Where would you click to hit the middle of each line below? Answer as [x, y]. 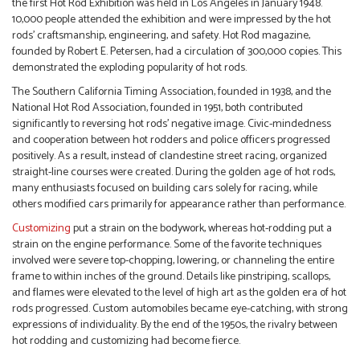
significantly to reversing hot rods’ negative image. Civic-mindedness [172, 125]
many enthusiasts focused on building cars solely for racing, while [165, 189]
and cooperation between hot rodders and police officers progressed [171, 141]
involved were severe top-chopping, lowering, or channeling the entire [173, 261]
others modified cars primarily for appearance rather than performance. [179, 205]
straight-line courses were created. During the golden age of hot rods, [174, 173]
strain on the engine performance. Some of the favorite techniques [167, 245]
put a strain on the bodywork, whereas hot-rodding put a [202, 229]
